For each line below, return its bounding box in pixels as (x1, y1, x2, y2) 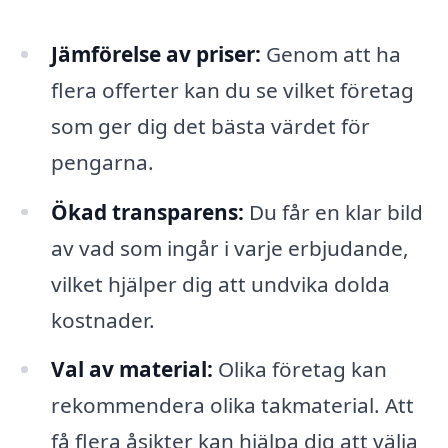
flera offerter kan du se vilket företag (50, 75, 414, 104)
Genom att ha (260, 39, 401, 68)
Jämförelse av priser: (50, 39, 261, 68)
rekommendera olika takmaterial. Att (50, 391, 414, 420)
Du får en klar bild (243, 197, 423, 226)
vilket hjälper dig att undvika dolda (50, 269, 390, 298)
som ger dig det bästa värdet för (50, 111, 370, 140)
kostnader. (50, 305, 155, 334)
